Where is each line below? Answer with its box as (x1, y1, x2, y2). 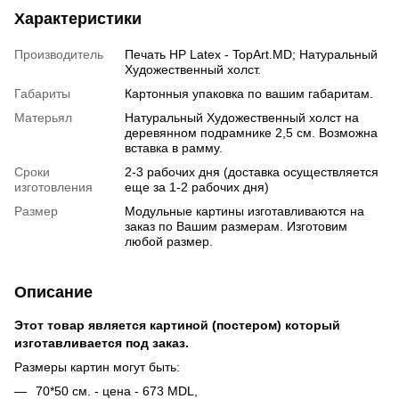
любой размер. (125, 233, 213, 248)
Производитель (14, 46, 103, 61)
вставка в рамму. (125, 140, 223, 155)
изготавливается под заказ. (14, 335, 189, 350)
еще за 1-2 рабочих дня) (125, 179, 269, 194)
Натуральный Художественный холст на (125, 110, 359, 125)
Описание (14, 282, 93, 301)
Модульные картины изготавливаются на (125, 203, 364, 218)
